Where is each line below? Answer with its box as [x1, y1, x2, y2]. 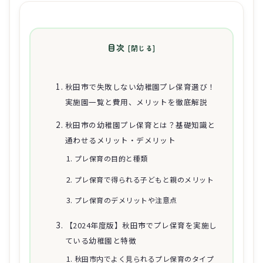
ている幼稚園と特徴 [65, 235, 137, 247]
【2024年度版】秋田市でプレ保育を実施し [65, 220, 217, 231]
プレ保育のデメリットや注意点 [74, 195, 177, 205]
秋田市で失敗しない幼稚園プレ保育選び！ [65, 81, 215, 93]
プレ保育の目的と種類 [74, 153, 148, 163]
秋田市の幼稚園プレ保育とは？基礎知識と [65, 119, 215, 130]
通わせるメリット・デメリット [65, 134, 176, 146]
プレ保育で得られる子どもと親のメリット [74, 174, 214, 184]
